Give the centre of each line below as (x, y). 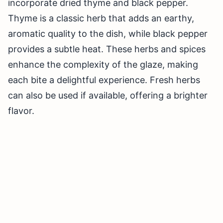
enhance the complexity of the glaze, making (103, 65)
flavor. (21, 111)
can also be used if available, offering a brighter (108, 96)
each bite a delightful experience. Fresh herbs (104, 80)
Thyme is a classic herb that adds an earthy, (101, 18)
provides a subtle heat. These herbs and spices (107, 49)
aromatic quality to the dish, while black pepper (108, 34)
